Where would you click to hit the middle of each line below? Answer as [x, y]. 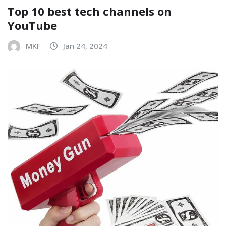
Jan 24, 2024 [85, 46]
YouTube [32, 25]
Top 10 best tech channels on [90, 11]
